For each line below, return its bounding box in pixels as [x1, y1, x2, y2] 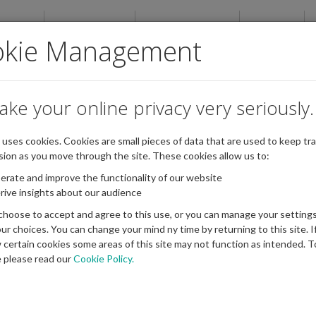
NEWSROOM [55, 21, 124, 35]
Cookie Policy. [73, 253, 134, 265]
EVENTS [250, 21, 293, 35]
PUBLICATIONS [146, 21, 229, 35]
